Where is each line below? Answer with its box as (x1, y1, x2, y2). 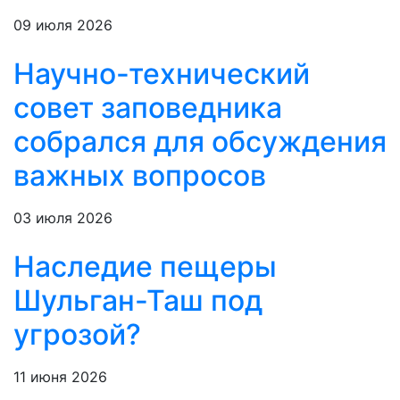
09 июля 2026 (13, 16, 112, 35)
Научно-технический (13, 56, 310, 92)
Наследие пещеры (13, 249, 277, 285)
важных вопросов (13, 158, 266, 194)
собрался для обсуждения (13, 124, 387, 160)
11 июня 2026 (13, 368, 107, 387)
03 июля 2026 (13, 209, 112, 228)
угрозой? (13, 317, 141, 353)
